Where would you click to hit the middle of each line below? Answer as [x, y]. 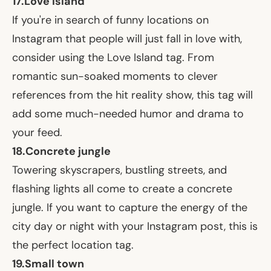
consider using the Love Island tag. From [113, 57]
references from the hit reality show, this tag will [132, 95]
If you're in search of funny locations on [110, 20]
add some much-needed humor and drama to [128, 113]
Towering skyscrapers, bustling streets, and [119, 170]
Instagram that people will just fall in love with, [127, 38]
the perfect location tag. [73, 245]
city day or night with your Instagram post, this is [135, 226]
